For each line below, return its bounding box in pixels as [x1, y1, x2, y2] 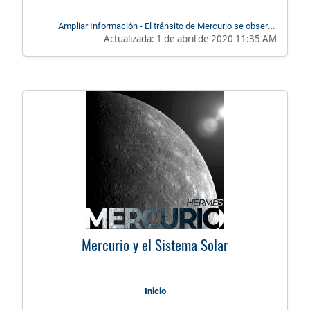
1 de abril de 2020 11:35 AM [156, 33, 277, 46]
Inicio [144, 286, 166, 297]
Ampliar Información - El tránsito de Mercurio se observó [58, 21, 277, 32]
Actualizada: [104, 33, 156, 46]
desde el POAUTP [208, 34, 277, 45]
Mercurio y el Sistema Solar [82, 234, 228, 256]
